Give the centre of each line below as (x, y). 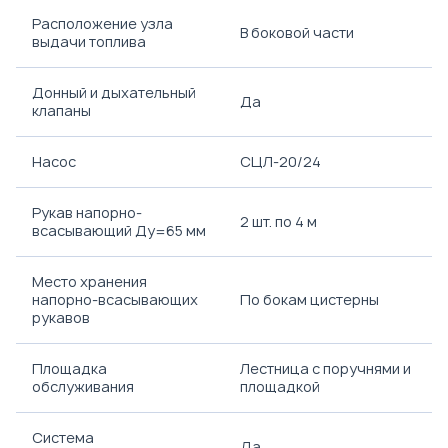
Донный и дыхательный (114, 92)
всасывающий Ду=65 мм (119, 230)
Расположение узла (102, 23)
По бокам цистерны (309, 299)
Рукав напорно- (87, 212)
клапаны (61, 110)
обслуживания (83, 386)
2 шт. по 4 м (278, 221)
